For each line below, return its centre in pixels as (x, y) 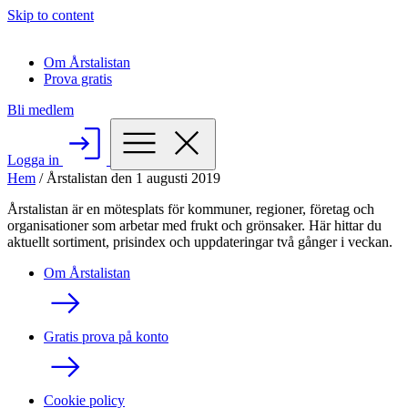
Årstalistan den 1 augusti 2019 (133, 178)
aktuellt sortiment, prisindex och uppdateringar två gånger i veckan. (200, 242)
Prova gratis (78, 79)
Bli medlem (41, 110)
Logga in (35, 160)
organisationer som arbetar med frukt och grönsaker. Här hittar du (194, 225)
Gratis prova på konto (106, 337)
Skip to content (51, 15)
